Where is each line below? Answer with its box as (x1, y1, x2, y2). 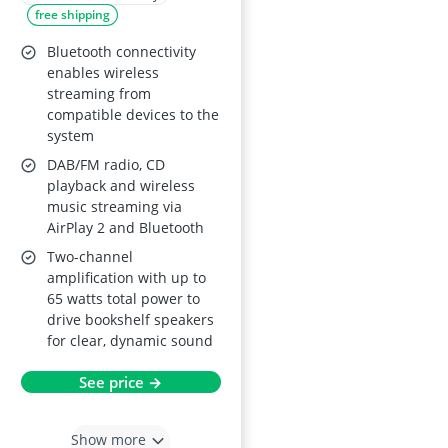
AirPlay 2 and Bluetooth (47, 218, 204, 237)
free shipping (35, 6, 110, 23)
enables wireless (47, 63, 159, 82)
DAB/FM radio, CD (47, 155, 165, 174)
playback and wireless (47, 176, 195, 195)
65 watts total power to (47, 289, 200, 308)
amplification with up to (47, 268, 206, 287)
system (47, 126, 94, 145)
